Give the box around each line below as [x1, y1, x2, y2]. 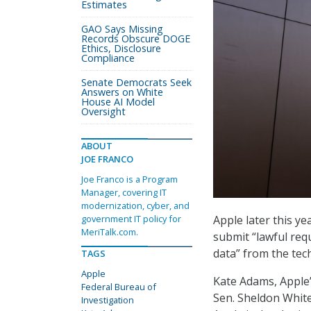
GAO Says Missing [81, 22, 163, 35]
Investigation [81, 294, 134, 306]
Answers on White [81, 85, 163, 99]
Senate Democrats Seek [81, 76, 192, 89]
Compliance [81, 51, 135, 65]
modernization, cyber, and [81, 199, 190, 212]
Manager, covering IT [81, 186, 167, 199]
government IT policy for [81, 212, 181, 225]
